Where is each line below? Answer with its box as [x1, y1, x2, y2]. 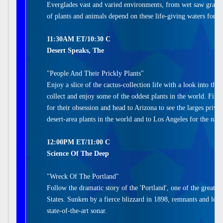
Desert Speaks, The [47, 47, 104, 54]
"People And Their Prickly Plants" [47, 70, 144, 77]
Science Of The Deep [47, 150, 109, 157]
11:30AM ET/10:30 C [47, 35, 111, 43]
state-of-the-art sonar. [47, 207, 107, 215]
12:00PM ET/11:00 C [47, 138, 110, 146]
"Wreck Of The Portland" [47, 173, 119, 180]
